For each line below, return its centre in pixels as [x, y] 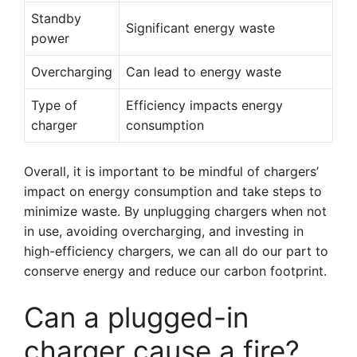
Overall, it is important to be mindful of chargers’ [171, 171]
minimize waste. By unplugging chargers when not [175, 211]
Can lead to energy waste [204, 72]
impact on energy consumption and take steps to [173, 191]
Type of [54, 105]
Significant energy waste [200, 28]
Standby [56, 18]
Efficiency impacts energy [204, 105]
